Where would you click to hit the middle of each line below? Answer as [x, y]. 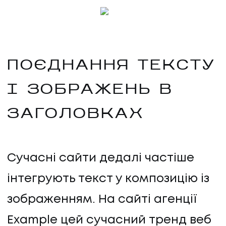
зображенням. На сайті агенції [102, 199]
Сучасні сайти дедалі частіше [101, 158]
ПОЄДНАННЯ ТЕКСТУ [111, 66]
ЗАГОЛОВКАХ [75, 115]
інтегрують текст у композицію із [108, 179]
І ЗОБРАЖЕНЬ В [90, 91]
